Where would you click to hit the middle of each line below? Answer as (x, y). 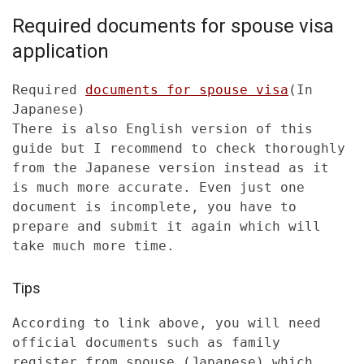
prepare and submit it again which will (167, 227)
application (61, 52)
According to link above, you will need (167, 323)
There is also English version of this (162, 129)
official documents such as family (146, 343)
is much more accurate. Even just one (158, 188)
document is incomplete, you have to (154, 207)
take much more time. (93, 246)
